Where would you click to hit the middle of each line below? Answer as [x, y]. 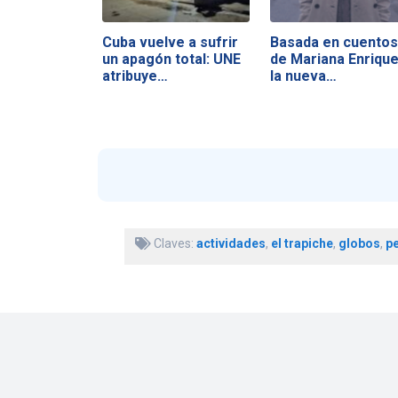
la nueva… [303, 76]
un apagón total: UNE [171, 59]
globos [359, 244]
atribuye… [135, 76]
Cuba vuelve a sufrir [170, 42]
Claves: [173, 244]
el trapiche [302, 244]
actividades [231, 244]
